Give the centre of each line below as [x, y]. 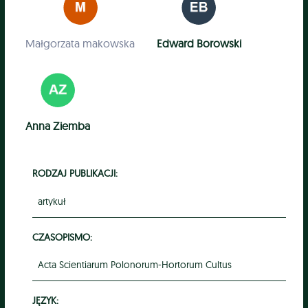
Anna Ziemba [58, 125]
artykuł [52, 201]
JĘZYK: [45, 300]
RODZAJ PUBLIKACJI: [75, 173]
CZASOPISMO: [62, 236]
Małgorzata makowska [80, 43]
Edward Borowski [199, 43]
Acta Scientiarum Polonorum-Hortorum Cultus [134, 265]
